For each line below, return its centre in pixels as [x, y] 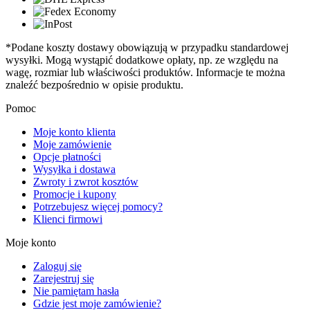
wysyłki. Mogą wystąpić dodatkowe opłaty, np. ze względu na [142, 60]
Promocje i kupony [75, 194]
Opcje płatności [67, 157]
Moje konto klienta [74, 132]
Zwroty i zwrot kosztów [86, 182]
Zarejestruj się [64, 279]
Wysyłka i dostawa [74, 170]
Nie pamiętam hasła [76, 291]
